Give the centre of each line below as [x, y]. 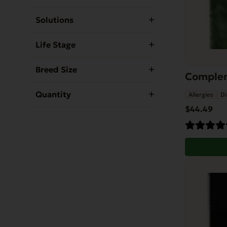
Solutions [54, 20]
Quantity [53, 94]
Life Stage [55, 44]
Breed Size [56, 69]
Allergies [201, 95]
